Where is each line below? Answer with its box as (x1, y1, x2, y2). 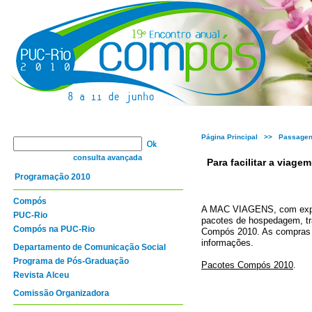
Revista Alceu (13, 270, 69, 280)
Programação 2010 (15, 172, 91, 182)
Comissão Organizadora (13, 288, 109, 298)
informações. (201, 237, 253, 248)
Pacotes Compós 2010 (201, 260, 293, 270)
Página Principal (201, 133, 258, 141)
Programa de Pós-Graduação (13, 256, 129, 266)
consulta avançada (73, 153, 142, 162)
